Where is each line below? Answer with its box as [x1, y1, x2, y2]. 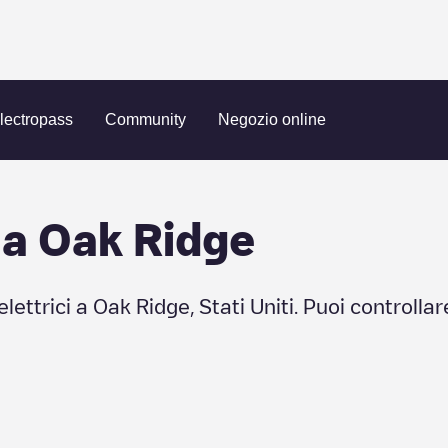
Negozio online [218, 111, 326, 128]
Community [105, 111, 186, 128]
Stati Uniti [199, 296, 294, 316]
